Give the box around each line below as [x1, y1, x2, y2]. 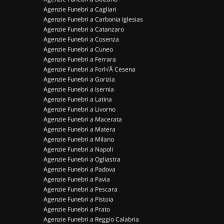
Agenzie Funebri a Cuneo [43, 45, 113, 53]
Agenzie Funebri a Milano [43, 135, 114, 143]
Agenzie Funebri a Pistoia [43, 195, 113, 203]
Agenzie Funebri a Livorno [43, 105, 115, 113]
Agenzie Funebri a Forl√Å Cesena [43, 65, 135, 73]
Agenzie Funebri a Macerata [43, 115, 122, 123]
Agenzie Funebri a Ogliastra [43, 155, 120, 163]
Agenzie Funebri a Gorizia [43, 75, 115, 83]
